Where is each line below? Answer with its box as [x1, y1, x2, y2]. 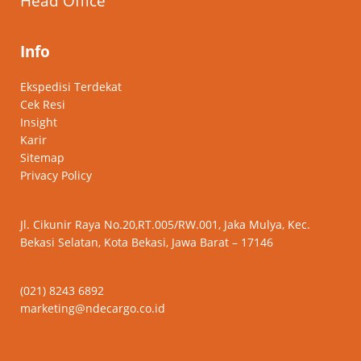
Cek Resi [20, 97, 65, 113]
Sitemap [20, 150, 64, 166]
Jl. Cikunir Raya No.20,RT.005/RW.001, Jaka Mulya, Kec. [20, 216, 310, 232]
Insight [20, 114, 57, 131]
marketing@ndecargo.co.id [20, 301, 165, 317]
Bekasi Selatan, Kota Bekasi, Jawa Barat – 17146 [20, 234, 273, 250]
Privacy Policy [20, 168, 92, 184]
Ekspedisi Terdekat [20, 79, 122, 95]
